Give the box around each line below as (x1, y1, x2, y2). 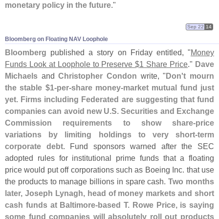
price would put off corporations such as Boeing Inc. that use (5, 165, 214, 175)
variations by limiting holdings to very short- (5, 130, 197, 139)
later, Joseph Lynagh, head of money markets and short (5, 189, 214, 198)
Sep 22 (187, 23, 204, 29)
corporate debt (5, 142, 63, 151)
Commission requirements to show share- (5, 118, 196, 128)
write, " (137, 71, 166, 81)
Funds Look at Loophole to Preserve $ (5, 60, 140, 69)
